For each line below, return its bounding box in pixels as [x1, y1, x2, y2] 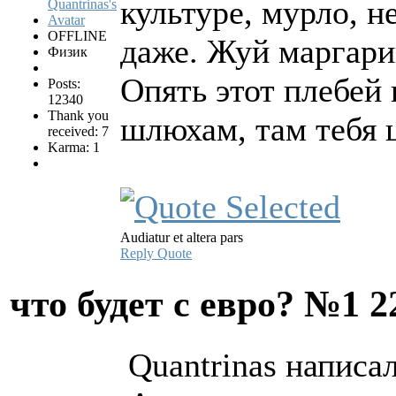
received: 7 [48, 124, 109, 140]
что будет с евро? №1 [10, 283, 369, 325]
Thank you [48, 108, 109, 124]
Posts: [48, 76, 80, 92]
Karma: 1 [48, 140, 100, 156]
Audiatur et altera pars [120, 230, 243, 246]
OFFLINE [48, 28, 107, 44]
